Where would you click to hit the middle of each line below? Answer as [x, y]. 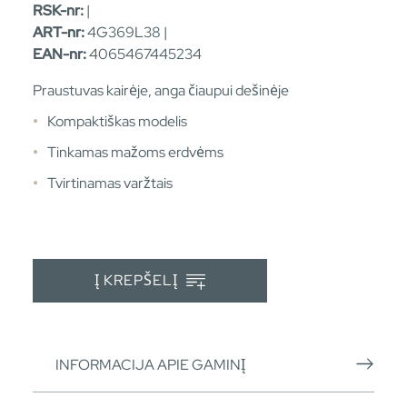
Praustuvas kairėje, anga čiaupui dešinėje [161, 90]
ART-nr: [59, 32]
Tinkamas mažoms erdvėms [135, 152]
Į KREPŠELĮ [138, 281]
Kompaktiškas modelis [117, 121]
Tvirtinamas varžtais [110, 183]
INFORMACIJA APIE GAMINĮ [150, 364]
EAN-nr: [60, 54]
